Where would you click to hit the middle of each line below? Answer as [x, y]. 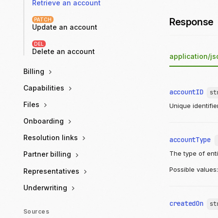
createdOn [186, 204]
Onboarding [45, 121]
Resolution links [52, 138]
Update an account [65, 27]
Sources [36, 211]
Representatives [52, 171]
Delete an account [64, 51]
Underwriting [46, 187]
